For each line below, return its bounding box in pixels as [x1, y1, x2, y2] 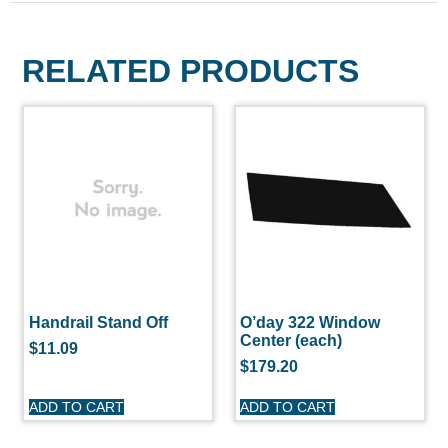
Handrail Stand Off [28, 314, 168, 332]
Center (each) [240, 332, 343, 350]
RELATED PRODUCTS [22, 53, 360, 90]
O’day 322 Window [240, 314, 381, 332]
